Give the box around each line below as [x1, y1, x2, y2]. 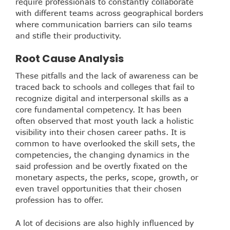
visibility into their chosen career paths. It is [15, 127, 186, 137]
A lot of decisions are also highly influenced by [15, 218, 194, 227]
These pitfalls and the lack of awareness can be [15, 71, 198, 81]
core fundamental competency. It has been [15, 105, 182, 114]
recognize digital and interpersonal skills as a [15, 93, 188, 103]
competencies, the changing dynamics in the [15, 150, 189, 160]
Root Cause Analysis [15, 51, 124, 66]
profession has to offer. [15, 195, 103, 205]
